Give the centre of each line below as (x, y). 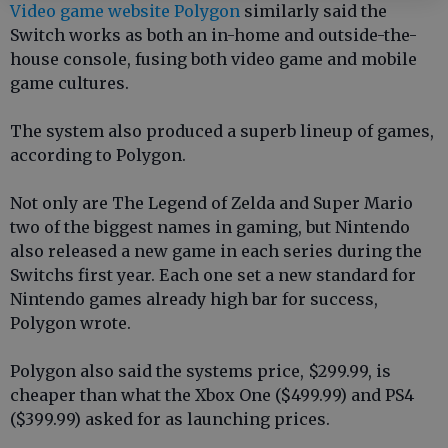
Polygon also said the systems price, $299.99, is (200, 371)
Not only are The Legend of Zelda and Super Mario (211, 203)
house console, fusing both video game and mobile (213, 59)
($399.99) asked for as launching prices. (170, 419)
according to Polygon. (98, 155)
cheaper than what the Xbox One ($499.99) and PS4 (212, 395)
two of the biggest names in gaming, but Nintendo (210, 227)
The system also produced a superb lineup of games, (222, 131)
